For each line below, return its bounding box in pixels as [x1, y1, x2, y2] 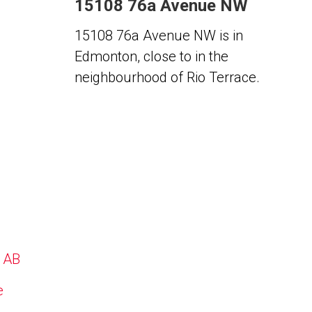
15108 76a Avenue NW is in [74, 27, 243, 44]
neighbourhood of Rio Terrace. [74, 69, 260, 86]
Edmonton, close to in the [74, 48, 228, 65]
